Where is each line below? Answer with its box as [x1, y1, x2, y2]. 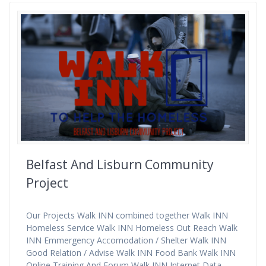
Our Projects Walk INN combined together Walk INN [26, 210, 228, 221]
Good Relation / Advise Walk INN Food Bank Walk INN [26, 247, 236, 259]
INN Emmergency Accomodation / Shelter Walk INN [26, 235, 226, 246]
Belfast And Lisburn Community [26, 156, 214, 173]
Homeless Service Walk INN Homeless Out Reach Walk [26, 222, 237, 234]
